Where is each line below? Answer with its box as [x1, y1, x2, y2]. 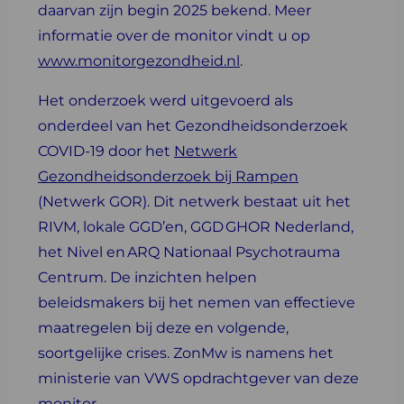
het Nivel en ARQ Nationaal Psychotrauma [38, 243, 340, 261]
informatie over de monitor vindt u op [38, 27, 310, 44]
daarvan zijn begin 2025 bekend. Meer [38, 2, 311, 19]
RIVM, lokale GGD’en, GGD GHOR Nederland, [38, 218, 353, 235]
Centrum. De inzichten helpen [38, 269, 257, 286]
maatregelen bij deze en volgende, [38, 319, 289, 336]
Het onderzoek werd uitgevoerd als [38, 92, 293, 109]
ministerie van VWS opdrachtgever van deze [38, 370, 359, 387]
